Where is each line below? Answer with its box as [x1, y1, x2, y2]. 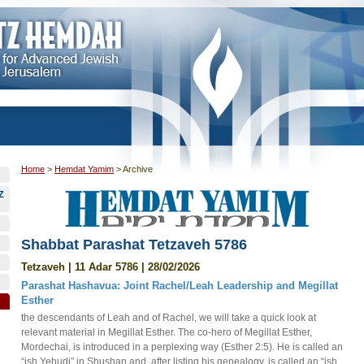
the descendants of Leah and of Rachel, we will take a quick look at [21, 312, 316, 323]
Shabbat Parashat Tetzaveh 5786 [21, 236, 247, 253]
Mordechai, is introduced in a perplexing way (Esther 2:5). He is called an [21, 341, 343, 353]
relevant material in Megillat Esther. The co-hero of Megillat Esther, [21, 327, 312, 338]
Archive [123, 164, 153, 174]
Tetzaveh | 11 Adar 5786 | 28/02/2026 [21, 261, 200, 273]
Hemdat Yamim [54, 164, 114, 174]
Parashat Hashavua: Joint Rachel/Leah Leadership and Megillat [21, 279, 338, 292]
